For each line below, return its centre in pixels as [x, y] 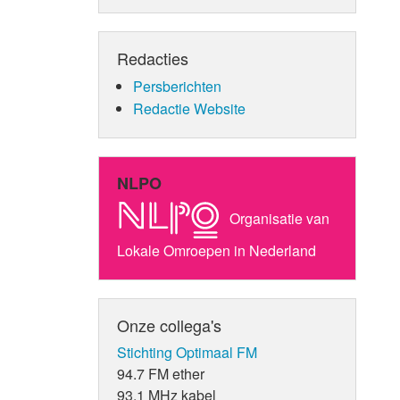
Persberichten [177, 86]
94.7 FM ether [161, 373]
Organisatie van [278, 218]
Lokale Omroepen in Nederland [217, 250]
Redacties [153, 58]
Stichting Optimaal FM [187, 352]
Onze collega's [170, 325]
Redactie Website [189, 108]
